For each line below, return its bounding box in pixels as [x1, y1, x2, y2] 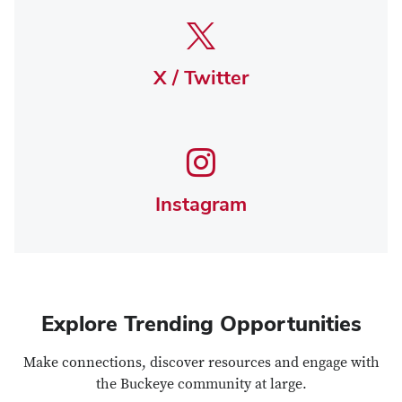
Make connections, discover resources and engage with [22, 353, 380, 371]
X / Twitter [153, 64, 249, 90]
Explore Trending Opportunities [40, 309, 362, 337]
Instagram [155, 190, 247, 216]
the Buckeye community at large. [95, 374, 307, 393]
